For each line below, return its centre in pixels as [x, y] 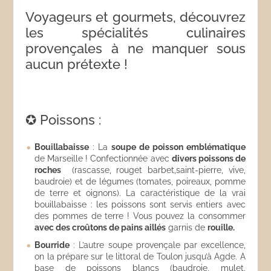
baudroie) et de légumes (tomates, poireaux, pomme [140, 181]
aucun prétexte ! [77, 64]
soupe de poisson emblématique [178, 147]
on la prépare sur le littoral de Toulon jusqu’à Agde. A [140, 256]
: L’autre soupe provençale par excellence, [158, 245]
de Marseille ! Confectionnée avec [103, 158]
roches [48, 170]
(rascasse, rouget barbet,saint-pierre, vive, [153, 170]
